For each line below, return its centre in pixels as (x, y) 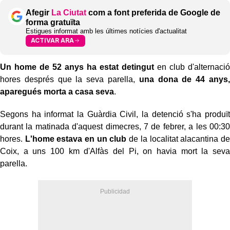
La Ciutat (69, 12)
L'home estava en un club (76, 139)
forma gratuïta (53, 22)
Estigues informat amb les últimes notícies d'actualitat (106, 31)
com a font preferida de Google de (153, 12)
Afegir (39, 12)
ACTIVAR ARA (52, 41)
